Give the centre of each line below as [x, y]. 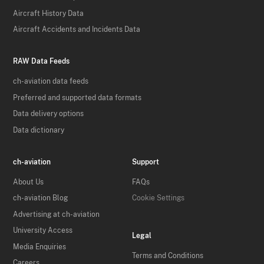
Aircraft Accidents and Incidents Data [77, 30]
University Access [43, 231]
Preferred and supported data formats [77, 98]
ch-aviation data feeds [51, 82]
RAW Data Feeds [42, 62]
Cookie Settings [158, 198]
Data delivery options [49, 114]
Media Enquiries [40, 247]
